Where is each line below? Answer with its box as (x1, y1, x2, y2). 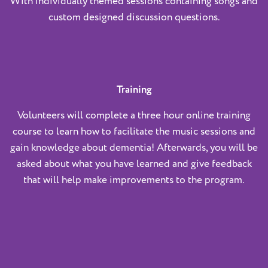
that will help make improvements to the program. (23, 172, 245, 187)
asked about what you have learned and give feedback (16, 156, 252, 171)
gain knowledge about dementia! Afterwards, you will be (10, 140, 258, 155)
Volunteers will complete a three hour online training (17, 108, 251, 123)
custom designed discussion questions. (48, 10, 220, 25)
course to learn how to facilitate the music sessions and (13, 124, 255, 139)
